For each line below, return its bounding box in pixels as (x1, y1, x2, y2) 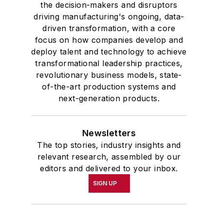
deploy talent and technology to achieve (31, 46, 187, 56)
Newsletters (82, 127, 136, 138)
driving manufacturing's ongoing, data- (34, 11, 184, 21)
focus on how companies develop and (35, 35, 183, 45)
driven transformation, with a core (42, 23, 176, 33)
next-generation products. (58, 93, 160, 103)
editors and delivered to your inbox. (40, 163, 178, 173)
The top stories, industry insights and (37, 140, 181, 150)
